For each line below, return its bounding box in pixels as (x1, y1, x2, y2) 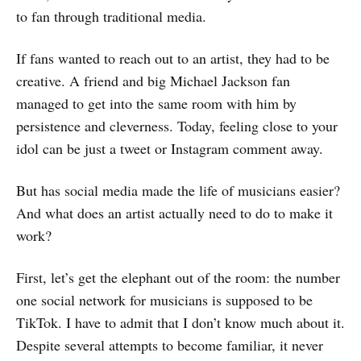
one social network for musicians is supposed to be (16, 289, 313, 309)
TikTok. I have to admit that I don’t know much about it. (16, 312, 345, 332)
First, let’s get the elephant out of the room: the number (16, 267, 340, 287)
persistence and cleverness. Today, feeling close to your (16, 115, 338, 135)
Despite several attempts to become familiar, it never (16, 334, 323, 355)
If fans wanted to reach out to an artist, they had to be (16, 48, 330, 68)
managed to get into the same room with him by (16, 93, 297, 113)
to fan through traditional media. (16, 6, 206, 26)
